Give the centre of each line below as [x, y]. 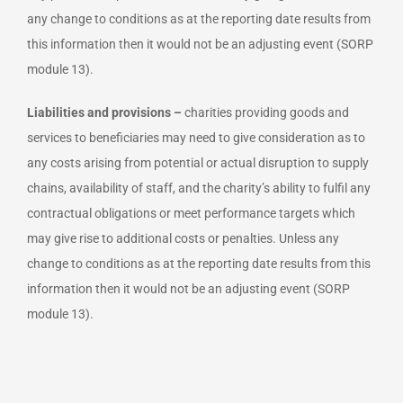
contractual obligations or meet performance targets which [191, 213]
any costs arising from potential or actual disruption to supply [198, 162]
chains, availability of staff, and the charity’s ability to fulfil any [199, 188]
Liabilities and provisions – [104, 112]
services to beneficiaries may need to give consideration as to [196, 137]
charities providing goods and [265, 112]
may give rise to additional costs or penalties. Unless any [183, 238]
